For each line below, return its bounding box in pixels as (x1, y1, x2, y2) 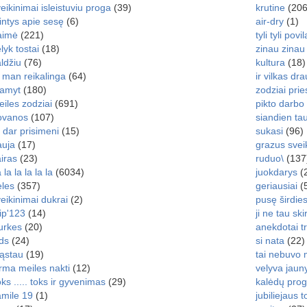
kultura (255, 57, 285, 68)
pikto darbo (255, 98, 304, 109)
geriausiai (255, 180, 297, 191)
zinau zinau (255, 43, 305, 54)
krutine (255, 2, 285, 13)
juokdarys (255, 167, 297, 177)
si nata (255, 235, 284, 246)
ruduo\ (255, 153, 284, 164)
